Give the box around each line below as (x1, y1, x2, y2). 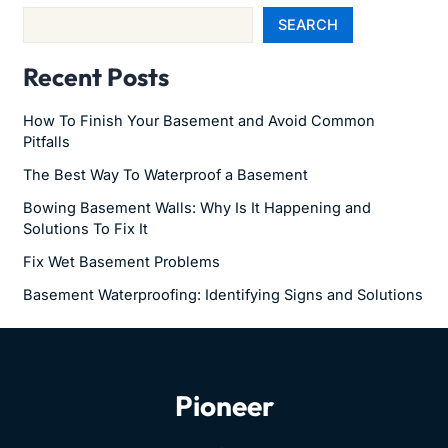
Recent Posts (23, 61, 170, 93)
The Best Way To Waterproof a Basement (23, 165, 309, 184)
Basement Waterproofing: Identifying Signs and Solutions (23, 285, 424, 304)
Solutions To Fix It (23, 219, 149, 238)
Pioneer (174, 387, 274, 423)
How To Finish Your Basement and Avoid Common (23, 111, 376, 130)
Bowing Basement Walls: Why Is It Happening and (23, 198, 372, 217)
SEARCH (277, 16, 338, 35)
